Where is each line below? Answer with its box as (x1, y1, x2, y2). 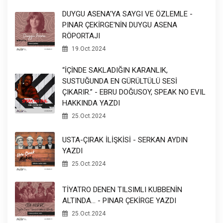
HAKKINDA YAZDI (62, 99, 120, 108)
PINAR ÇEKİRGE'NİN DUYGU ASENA (62, 20, 177, 30)
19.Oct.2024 (70, 45, 106, 53)
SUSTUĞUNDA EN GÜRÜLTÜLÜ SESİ (62, 77, 177, 86)
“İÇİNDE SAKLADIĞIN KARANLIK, (62, 66, 168, 75)
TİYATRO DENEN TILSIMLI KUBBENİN (62, 185, 182, 194)
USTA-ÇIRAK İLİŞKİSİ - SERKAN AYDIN (62, 135, 188, 144)
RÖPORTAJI (62, 31, 100, 41)
